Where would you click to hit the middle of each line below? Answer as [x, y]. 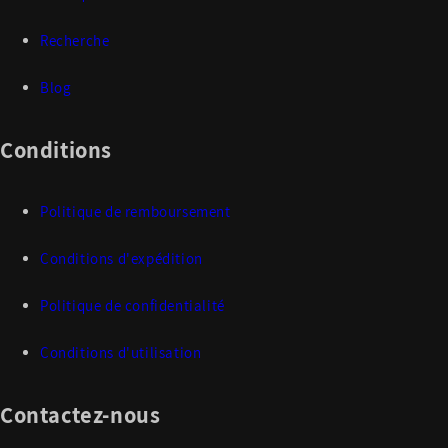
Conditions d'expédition [121, 259]
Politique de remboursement [135, 212]
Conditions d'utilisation [121, 353]
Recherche [75, 40]
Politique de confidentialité [132, 306]
